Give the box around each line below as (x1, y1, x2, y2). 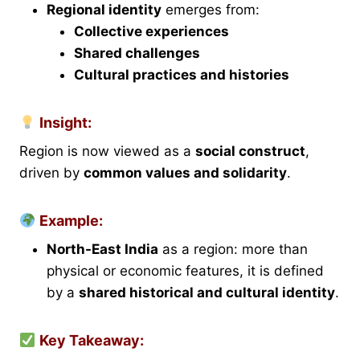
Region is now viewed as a (19, 143, 195, 160)
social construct (195, 143, 305, 160)
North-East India (47, 241, 158, 258)
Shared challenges (74, 45, 200, 62)
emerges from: (162, 2, 260, 18)
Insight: (35, 114, 92, 132)
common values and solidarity (84, 165, 287, 182)
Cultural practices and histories (74, 67, 289, 84)
